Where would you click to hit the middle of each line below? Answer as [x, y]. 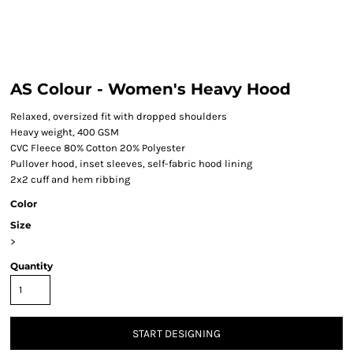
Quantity [32, 266]
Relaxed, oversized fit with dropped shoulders [119, 116]
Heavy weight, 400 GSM [65, 132]
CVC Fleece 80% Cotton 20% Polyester [98, 148]
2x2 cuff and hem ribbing [70, 179]
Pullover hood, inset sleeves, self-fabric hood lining [131, 163]
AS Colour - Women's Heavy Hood [150, 89]
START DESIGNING [176, 334]
